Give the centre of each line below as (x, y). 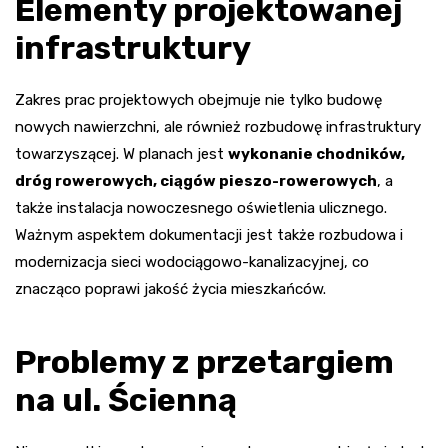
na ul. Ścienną (126, 400)
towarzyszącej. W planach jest (121, 154)
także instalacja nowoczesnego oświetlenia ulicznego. (201, 208)
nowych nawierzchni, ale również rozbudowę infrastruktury (218, 127)
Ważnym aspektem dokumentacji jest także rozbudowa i (209, 235)
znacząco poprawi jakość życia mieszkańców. (170, 289)
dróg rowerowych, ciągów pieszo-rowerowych (196, 181)
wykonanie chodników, (316, 154)
